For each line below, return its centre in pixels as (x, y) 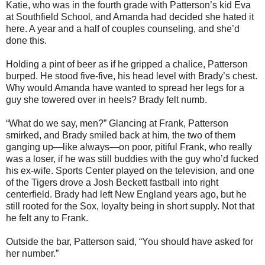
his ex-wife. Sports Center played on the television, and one (130, 170)
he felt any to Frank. (47, 218)
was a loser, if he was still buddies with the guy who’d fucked (132, 159)
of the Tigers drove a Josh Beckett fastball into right (112, 182)
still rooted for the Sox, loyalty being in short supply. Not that (130, 206)
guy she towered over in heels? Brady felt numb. (106, 99)
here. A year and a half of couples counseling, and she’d (123, 28)
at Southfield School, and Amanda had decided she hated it (130, 17)
